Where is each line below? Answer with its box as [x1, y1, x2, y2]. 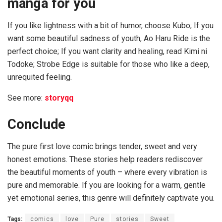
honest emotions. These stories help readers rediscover [7, 154, 203, 164]
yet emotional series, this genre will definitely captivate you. [7, 193, 215, 203]
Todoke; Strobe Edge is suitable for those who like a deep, [7, 59, 210, 69]
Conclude [7, 116, 65, 133]
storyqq [45, 93, 73, 103]
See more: [7, 93, 45, 103]
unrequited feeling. [7, 72, 72, 82]
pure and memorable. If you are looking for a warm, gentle [7, 180, 206, 190]
